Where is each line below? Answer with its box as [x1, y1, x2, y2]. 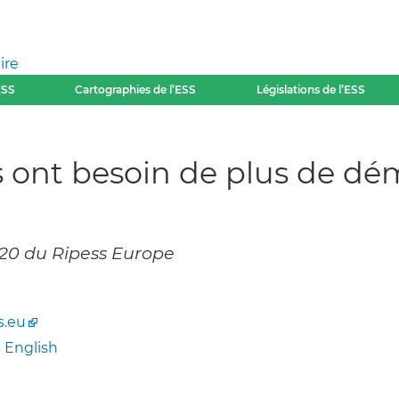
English [4, 339, 58, 357]
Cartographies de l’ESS [75, 83, 197, 96]
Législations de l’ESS [256, 83, 365, 96]
